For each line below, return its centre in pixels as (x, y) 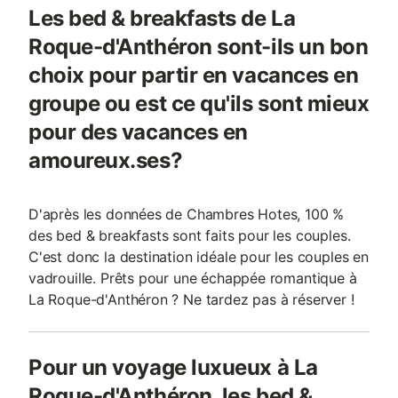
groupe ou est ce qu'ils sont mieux (199, 103)
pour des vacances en (138, 132)
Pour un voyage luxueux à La (173, 367)
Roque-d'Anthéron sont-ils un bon (199, 47)
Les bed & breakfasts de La (162, 18)
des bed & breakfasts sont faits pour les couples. (190, 235)
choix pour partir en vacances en (194, 75)
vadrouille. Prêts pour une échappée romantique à (193, 278)
